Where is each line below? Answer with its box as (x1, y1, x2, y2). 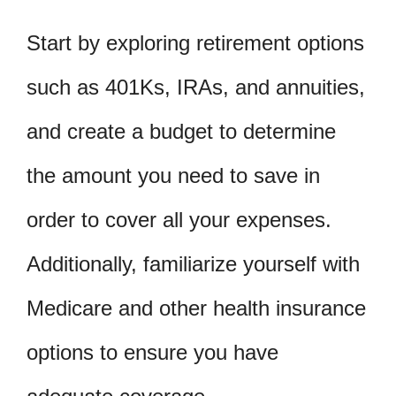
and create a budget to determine (27, 118, 336, 143)
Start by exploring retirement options (27, 30, 364, 55)
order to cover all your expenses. (27, 207, 331, 232)
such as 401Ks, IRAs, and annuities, (27, 74, 365, 99)
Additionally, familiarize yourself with (27, 251, 360, 276)
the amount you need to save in (27, 163, 320, 187)
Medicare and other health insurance (27, 295, 366, 320)
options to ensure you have (27, 339, 278, 364)
